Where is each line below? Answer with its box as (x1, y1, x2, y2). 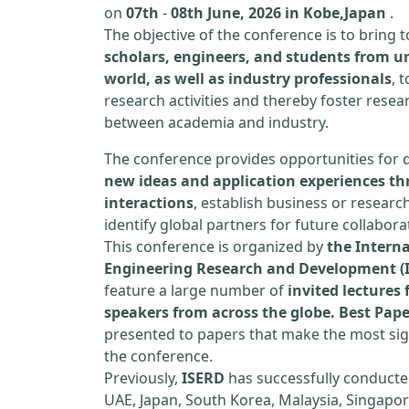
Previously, (104, 368, 182, 388)
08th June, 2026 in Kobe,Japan (171, 3, 386, 23)
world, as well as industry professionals (104, 68, 392, 89)
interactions (104, 193, 194, 213)
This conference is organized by (104, 236, 327, 257)
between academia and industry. (104, 112, 329, 132)
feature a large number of (104, 280, 288, 300)
